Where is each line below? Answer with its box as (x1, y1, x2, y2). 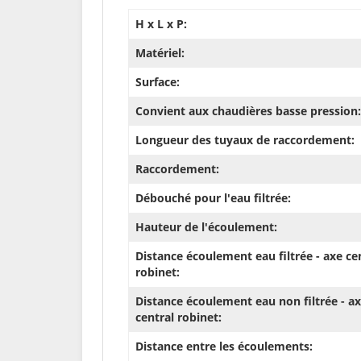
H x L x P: (135, 16, 187, 32)
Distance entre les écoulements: (135, 338, 313, 355)
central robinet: (135, 309, 222, 326)
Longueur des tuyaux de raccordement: (135, 132, 355, 148)
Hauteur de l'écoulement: (135, 219, 277, 235)
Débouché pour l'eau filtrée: (135, 190, 291, 206)
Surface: (135, 74, 180, 90)
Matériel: (135, 45, 185, 61)
